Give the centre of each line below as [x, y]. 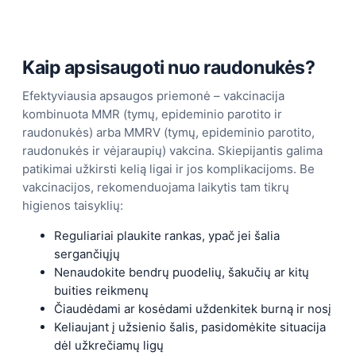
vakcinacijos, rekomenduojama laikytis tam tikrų [156, 187]
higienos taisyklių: [73, 205]
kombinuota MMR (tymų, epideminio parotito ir [152, 114]
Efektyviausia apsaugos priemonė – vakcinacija [153, 95]
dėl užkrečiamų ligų [109, 345]
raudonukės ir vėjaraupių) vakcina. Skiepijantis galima [172, 150]
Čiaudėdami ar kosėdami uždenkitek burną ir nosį [193, 308]
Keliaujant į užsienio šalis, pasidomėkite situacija [190, 327]
